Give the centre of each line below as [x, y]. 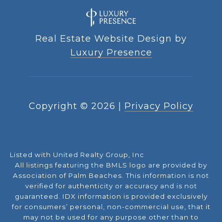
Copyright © [58, 106]
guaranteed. [38, 196]
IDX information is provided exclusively [135, 196]
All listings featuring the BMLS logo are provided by [111, 165]
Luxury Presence [111, 52]
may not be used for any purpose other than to [111, 217]
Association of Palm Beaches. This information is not [111, 175]
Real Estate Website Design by [111, 38]
